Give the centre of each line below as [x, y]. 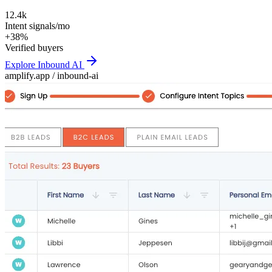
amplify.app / [31, 76]
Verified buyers [34, 48]
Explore [21, 65]
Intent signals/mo [37, 26]
